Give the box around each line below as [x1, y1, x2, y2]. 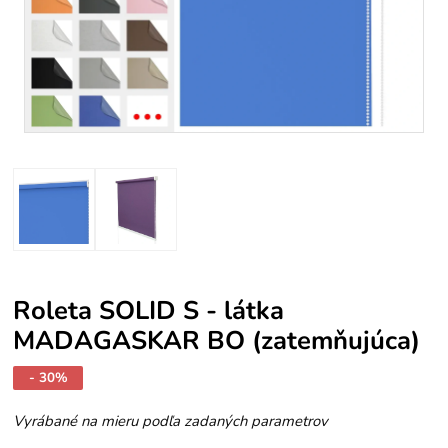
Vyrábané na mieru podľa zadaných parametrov [13, 410, 329, 431]
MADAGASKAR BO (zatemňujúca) [13, 323, 421, 359]
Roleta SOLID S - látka [13, 293, 285, 329]
